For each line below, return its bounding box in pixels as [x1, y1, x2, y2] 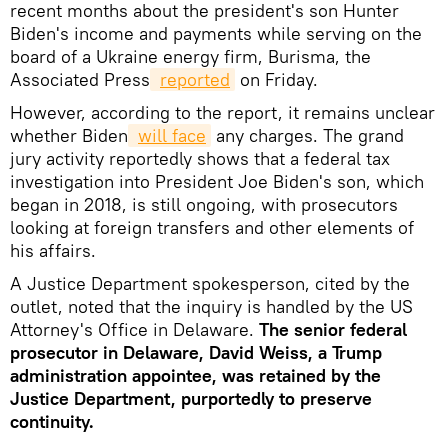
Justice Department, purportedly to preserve [10, 386, 372, 410]
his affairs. [10, 238, 96, 262]
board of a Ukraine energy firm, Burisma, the [10, 44, 371, 68]
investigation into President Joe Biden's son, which [10, 169, 424, 193]
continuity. [10, 409, 94, 433]
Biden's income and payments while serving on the [10, 21, 422, 45]
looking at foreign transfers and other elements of [10, 215, 414, 239]
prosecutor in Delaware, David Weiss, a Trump [10, 340, 382, 364]
